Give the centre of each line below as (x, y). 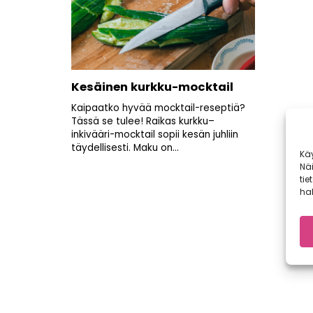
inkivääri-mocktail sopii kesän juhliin (155, 134)
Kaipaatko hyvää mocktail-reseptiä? (158, 108)
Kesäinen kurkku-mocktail (152, 87)
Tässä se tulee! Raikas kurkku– (143, 121)
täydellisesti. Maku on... (125, 148)
